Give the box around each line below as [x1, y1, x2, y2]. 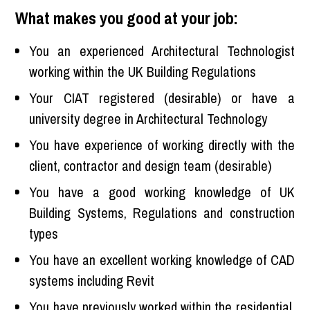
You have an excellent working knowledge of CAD [29, 250, 295, 269]
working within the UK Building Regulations [29, 62, 257, 81]
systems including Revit [29, 271, 155, 290]
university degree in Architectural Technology [29, 109, 268, 128]
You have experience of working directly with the [29, 135, 295, 154]
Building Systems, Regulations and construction [29, 203, 295, 222]
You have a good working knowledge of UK [29, 182, 295, 201]
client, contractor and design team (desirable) [29, 156, 273, 175]
